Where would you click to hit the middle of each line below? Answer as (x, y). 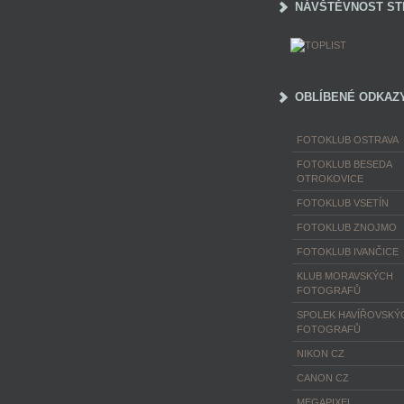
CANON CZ (323, 378)
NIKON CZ (321, 353)
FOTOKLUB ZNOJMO (347, 227)
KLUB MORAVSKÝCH (345, 276)
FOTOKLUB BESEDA (344, 164)
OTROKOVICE (330, 179)
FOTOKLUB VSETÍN (343, 203)
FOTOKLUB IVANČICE (348, 252)
